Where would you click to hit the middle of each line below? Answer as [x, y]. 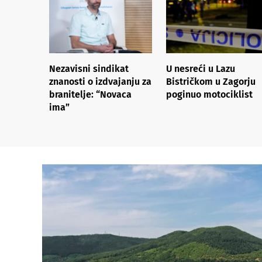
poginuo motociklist [209, 94]
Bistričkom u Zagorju [211, 81]
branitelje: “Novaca [90, 94]
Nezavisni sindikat [89, 68]
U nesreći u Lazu [201, 68]
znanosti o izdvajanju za [100, 81]
